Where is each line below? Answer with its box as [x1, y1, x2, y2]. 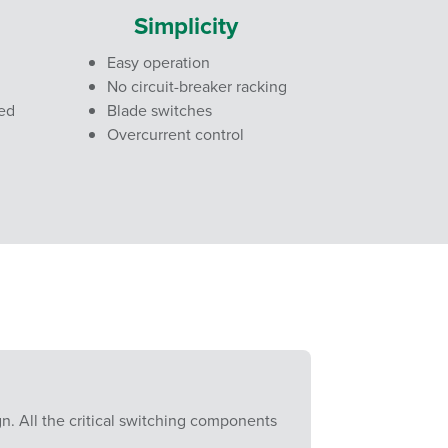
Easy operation [106, 51, 210, 73]
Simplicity [134, 8, 239, 43]
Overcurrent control [106, 123, 244, 145]
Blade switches [106, 99, 212, 121]
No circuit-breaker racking [106, 75, 287, 97]
